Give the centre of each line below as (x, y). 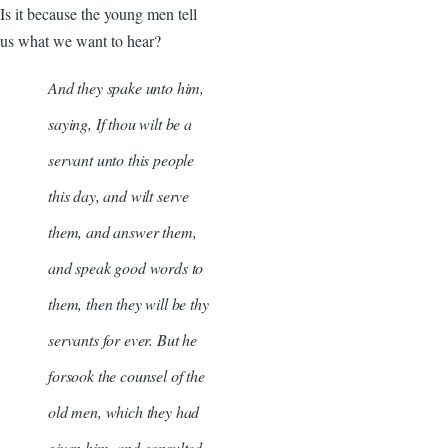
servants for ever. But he (122, 339)
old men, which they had (124, 411)
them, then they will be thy (128, 303)
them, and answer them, (122, 231)
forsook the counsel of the (126, 375)
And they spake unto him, (126, 87)
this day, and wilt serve (119, 195)
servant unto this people (121, 159)
